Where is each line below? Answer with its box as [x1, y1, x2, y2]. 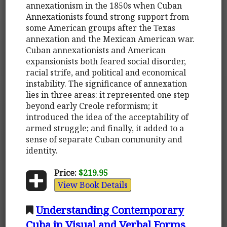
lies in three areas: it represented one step [26, 89, 190, 100]
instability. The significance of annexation [26, 78, 187, 89]
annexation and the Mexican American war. [26, 33, 195, 45]
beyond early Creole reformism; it [26, 100, 158, 111]
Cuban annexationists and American [26, 44, 166, 56]
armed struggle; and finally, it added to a [26, 122, 184, 134]
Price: [54, 167, 77, 178]
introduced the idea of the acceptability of [26, 111, 189, 123]
